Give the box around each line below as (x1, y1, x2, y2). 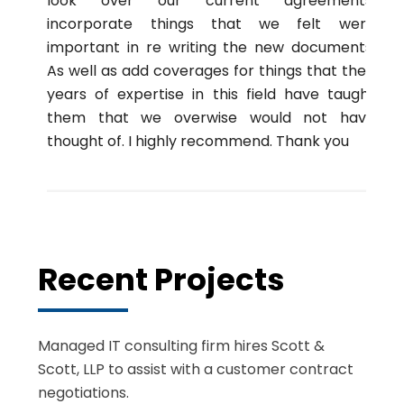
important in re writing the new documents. (47, 36, 375, 58)
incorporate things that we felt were (47, 13, 375, 34)
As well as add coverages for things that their (47, 60, 375, 81)
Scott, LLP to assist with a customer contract (38, 358, 354, 380)
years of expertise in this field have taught (47, 83, 375, 105)
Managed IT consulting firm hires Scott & (38, 335, 326, 356)
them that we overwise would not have (47, 106, 375, 128)
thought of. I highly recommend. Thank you (47, 130, 350, 151)
